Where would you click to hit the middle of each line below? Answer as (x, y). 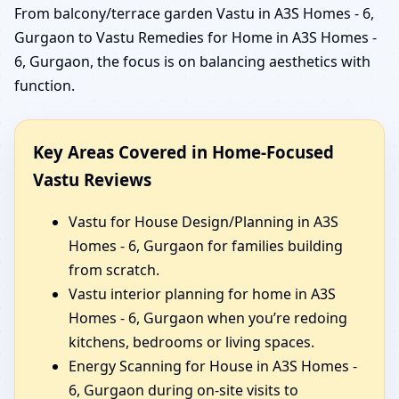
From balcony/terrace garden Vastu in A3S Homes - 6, (194, 14)
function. (45, 86)
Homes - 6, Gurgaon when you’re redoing (208, 318)
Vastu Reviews (92, 180)
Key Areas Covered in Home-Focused (183, 152)
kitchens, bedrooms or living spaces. (191, 342)
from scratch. (114, 270)
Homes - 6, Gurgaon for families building (206, 246)
